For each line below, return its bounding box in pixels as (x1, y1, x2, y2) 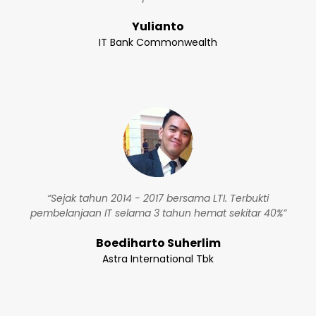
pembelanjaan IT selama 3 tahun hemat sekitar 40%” (30, 206, 286, 220)
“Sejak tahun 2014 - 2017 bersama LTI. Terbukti (47, 191, 269, 205)
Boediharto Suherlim (95, 235, 221, 251)
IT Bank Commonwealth (99, 35, 217, 49)
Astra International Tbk (102, 252, 214, 266)
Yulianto (132, 18, 184, 35)
